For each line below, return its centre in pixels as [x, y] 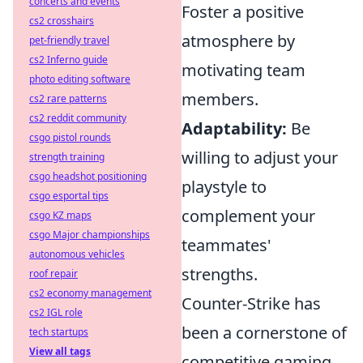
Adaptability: [234, 129]
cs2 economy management [90, 293]
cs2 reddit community [78, 118]
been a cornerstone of [264, 333]
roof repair [53, 273]
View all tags [60, 351]
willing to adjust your [260, 158]
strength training [67, 157]
